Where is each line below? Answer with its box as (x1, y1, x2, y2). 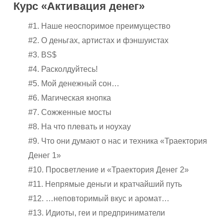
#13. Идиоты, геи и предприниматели (28, 209, 166, 218)
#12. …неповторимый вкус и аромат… (28, 194, 170, 203)
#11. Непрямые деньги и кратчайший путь (28, 180, 182, 189)
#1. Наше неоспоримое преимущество (28, 22, 171, 31)
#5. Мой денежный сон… (28, 79, 120, 88)
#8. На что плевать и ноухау (28, 122, 131, 131)
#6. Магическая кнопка (28, 94, 111, 103)
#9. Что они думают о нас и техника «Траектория (28, 137, 208, 146)
